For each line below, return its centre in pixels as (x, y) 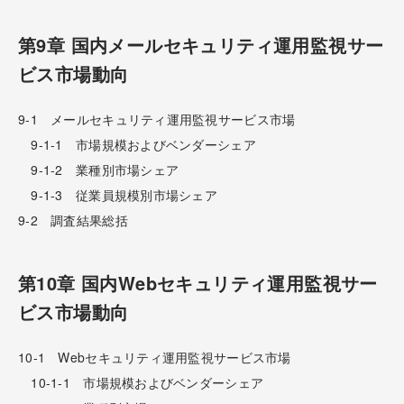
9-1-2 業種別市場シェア (99, 169)
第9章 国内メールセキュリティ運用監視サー (201, 44)
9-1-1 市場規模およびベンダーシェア (137, 144)
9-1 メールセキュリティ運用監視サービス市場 (157, 119)
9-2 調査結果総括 (73, 220)
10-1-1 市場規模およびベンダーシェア (141, 382)
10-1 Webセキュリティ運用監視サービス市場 (155, 357)
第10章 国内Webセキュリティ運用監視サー (198, 282)
